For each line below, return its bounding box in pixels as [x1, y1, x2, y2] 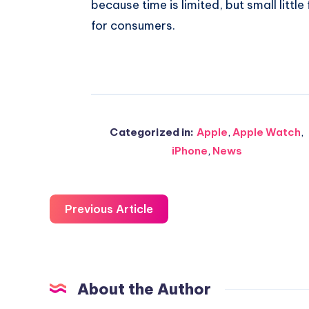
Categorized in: [110, 126, 195, 139]
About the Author [77, 279, 211, 299]
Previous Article [65, 202, 153, 217]
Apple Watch [232, 126, 301, 139]
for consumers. [91, 18, 175, 34]
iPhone [171, 144, 208, 158]
